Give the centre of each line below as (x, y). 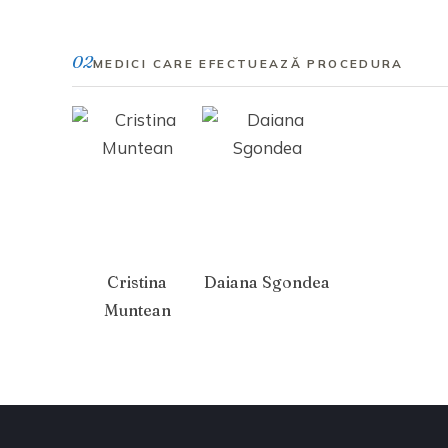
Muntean (137, 310)
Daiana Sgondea (267, 282)
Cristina (137, 282)
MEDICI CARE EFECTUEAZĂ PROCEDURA (248, 63)
